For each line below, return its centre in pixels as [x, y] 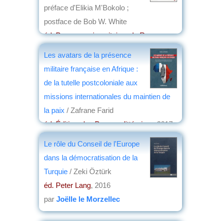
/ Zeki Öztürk [91, 171]
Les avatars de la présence [88, 55]
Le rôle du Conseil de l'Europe [92, 144]
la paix [54, 110]
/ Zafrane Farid [89, 110]
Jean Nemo [75, 63]
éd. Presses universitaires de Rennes [104, 35]
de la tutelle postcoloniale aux [91, 82]
